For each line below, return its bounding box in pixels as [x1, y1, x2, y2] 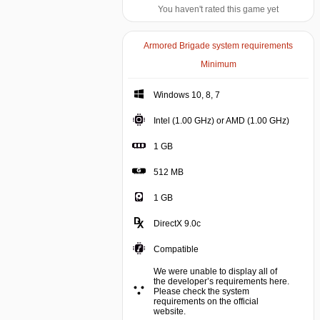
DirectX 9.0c [154, 219, 201, 229]
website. [154, 306, 186, 316]
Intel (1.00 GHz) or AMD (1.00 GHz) [154, 116, 289, 126]
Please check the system [154, 286, 249, 296]
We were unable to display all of [154, 266, 277, 276]
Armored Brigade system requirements [144, 41, 293, 51]
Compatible [154, 244, 199, 254]
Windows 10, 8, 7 [154, 90, 220, 100]
